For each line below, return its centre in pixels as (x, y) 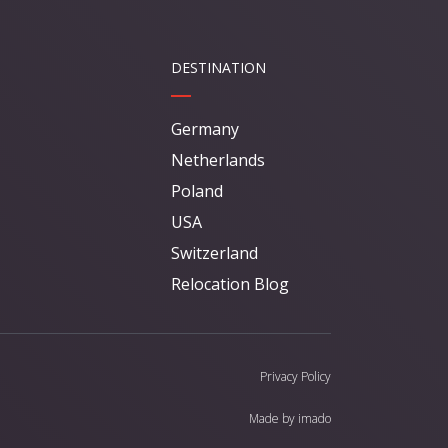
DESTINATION (218, 68)
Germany (205, 129)
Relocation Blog (230, 284)
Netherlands (218, 160)
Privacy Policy (295, 377)
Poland (197, 191)
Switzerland (214, 253)
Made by (273, 419)
